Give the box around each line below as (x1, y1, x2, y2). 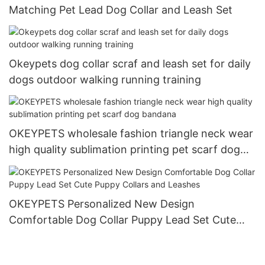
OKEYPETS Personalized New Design (9, 197, 195, 210)
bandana (9, 159, 53, 172)
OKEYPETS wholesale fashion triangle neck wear (9, 127, 253, 140)
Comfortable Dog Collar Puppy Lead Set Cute (9, 213, 236, 226)
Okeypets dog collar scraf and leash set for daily (9, 57, 251, 70)
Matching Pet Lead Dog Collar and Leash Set (9, 3, 232, 16)
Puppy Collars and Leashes (9, 229, 143, 242)
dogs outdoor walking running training (9, 73, 201, 86)
